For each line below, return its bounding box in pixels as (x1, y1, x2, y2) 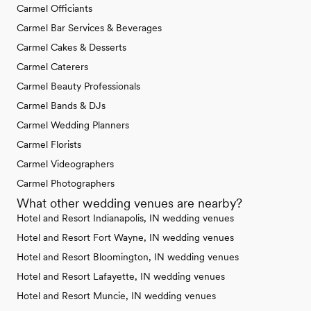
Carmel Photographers (17, 178, 115, 190)
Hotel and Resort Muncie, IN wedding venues (17, 290, 216, 302)
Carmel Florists (17, 139, 81, 151)
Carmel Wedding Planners (17, 119, 129, 131)
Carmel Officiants (17, 3, 92, 15)
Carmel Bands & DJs (17, 100, 106, 112)
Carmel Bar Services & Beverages (17, 22, 162, 34)
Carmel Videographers (17, 158, 114, 170)
